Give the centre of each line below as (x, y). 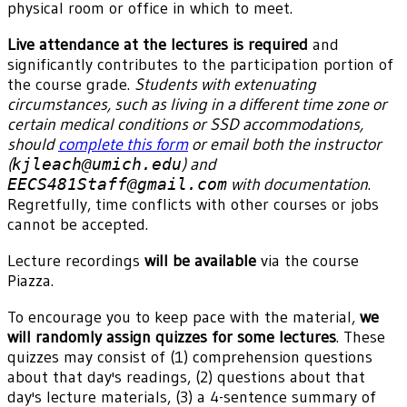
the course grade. (71, 85)
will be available (200, 261)
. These (361, 338)
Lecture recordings (76, 261)
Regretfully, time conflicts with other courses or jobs (193, 205)
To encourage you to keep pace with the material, (184, 318)
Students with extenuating (225, 85)
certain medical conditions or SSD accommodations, (185, 125)
